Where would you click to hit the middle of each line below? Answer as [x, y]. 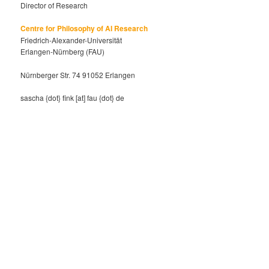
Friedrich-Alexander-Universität [71, 40]
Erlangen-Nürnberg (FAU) [63, 52]
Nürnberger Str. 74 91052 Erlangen [78, 74]
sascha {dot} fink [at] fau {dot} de [73, 98]
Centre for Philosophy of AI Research [84, 29]
